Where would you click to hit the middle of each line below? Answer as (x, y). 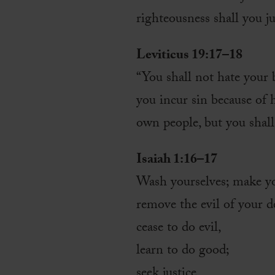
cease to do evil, (179, 229)
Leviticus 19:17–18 (189, 56)
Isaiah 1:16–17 (177, 161)
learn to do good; (183, 252)
